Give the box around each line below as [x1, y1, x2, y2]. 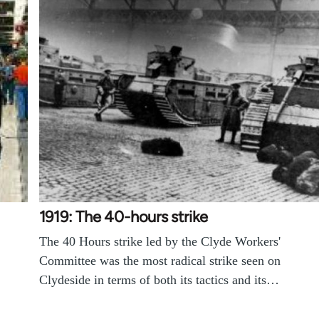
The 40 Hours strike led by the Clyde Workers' [38, 234, 281, 249]
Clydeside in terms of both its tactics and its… [38, 272, 279, 287]
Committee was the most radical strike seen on [38, 253, 281, 268]
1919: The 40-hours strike [38, 206, 209, 226]
